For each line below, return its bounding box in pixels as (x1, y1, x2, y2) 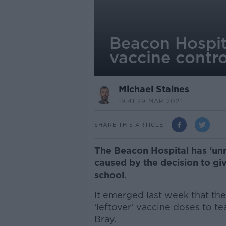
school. (94, 169, 127, 180)
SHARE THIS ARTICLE (94, 121, 163, 128)
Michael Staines (118, 84, 189, 94)
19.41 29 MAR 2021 (118, 97, 182, 105)
